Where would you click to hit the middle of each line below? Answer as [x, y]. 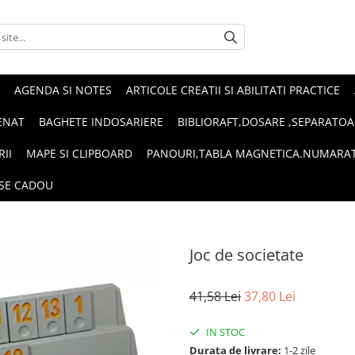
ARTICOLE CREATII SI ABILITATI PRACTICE [233, 90]
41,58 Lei [215, 296]
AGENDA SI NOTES [63, 90]
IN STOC [224, 332]
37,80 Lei [270, 296]
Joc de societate [246, 254]
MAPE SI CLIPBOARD [79, 153]
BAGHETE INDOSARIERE [101, 121]
